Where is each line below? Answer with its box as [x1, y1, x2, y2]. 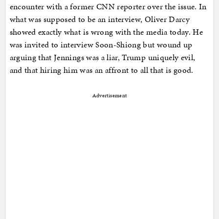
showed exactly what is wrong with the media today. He [9, 26, 203, 38]
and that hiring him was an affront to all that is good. [9, 64, 196, 76]
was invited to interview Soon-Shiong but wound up [9, 39, 193, 51]
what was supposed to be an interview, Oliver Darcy [9, 13, 190, 25]
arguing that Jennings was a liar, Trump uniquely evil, [9, 51, 196, 64]
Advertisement [92, 92, 127, 100]
